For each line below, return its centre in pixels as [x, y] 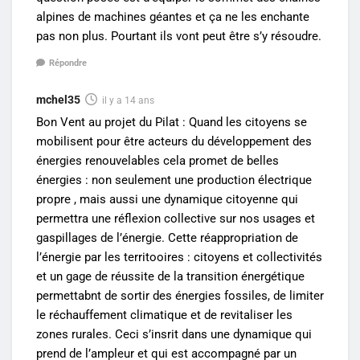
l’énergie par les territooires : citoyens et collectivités [179, 257]
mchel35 [58, 99]
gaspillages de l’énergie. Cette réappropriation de [167, 237]
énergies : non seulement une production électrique [174, 180]
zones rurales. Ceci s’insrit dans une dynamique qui [174, 334]
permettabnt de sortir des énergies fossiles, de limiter [180, 295]
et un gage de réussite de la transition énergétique [170, 276]
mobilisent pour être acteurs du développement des [174, 141]
